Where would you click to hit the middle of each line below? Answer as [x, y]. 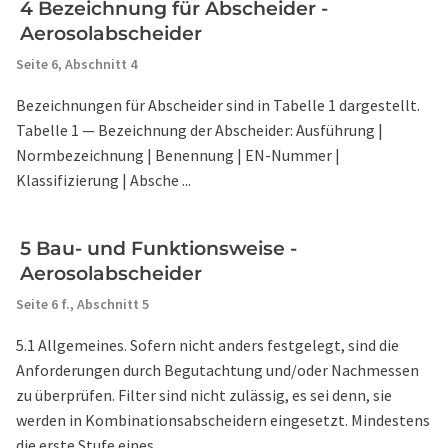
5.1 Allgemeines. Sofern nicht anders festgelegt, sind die [207, 345]
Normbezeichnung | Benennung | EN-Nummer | [178, 155]
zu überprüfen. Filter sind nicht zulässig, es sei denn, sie [204, 395]
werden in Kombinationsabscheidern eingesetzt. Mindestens [223, 420]
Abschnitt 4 [101, 64]
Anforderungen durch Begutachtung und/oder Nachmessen [217, 370]
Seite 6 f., [46, 304]
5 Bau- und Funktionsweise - [158, 248]
